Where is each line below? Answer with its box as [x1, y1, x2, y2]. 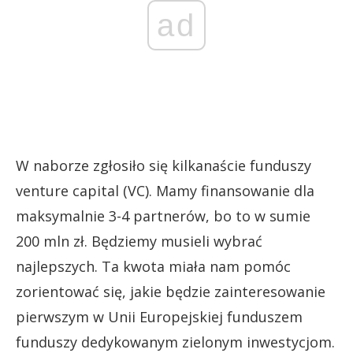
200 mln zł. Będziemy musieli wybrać [16, 232, 262, 251]
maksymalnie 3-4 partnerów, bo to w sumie [16, 206, 310, 226]
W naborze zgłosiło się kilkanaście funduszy [16, 156, 311, 176]
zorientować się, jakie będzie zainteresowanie [16, 282, 325, 302]
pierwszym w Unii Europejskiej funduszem [16, 307, 303, 327]
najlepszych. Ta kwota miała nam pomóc [16, 257, 291, 277]
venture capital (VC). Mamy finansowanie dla [16, 181, 314, 201]
